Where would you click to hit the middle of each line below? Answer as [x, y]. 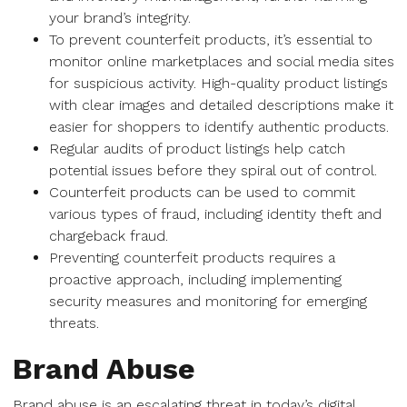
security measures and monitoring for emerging [208, 301]
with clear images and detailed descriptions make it [221, 105]
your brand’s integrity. [120, 18]
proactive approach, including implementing [195, 279]
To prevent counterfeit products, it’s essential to [211, 40]
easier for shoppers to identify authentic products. [219, 127]
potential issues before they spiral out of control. [213, 170]
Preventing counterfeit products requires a [192, 258]
